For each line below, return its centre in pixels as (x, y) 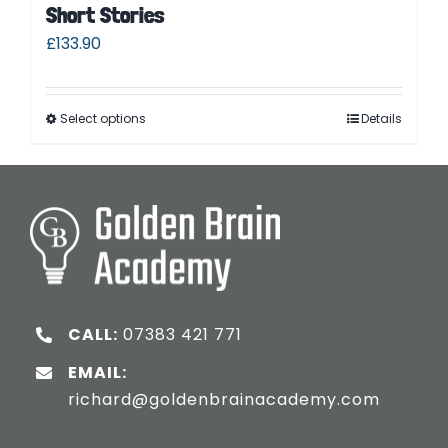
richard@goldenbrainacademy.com (224, 400)
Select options (103, 118)
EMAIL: (98, 373)
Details (381, 118)
